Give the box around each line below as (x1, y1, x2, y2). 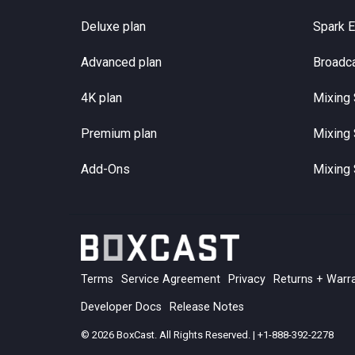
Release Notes (170, 300, 244, 315)
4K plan (81, 90, 122, 106)
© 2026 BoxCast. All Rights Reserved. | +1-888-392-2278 (81, 329, 334, 342)
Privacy (228, 273, 265, 287)
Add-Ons (81, 162, 130, 177)
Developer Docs (81, 300, 162, 315)
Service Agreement (121, 273, 220, 287)
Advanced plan (81, 55, 162, 71)
